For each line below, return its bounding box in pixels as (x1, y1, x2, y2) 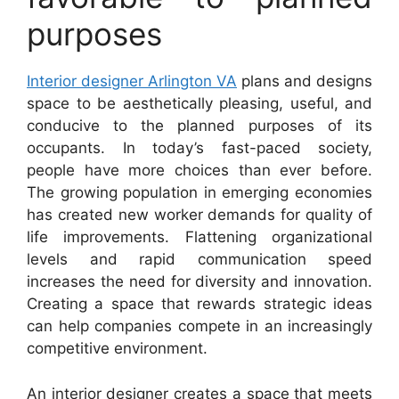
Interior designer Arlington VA (27, 72, 237, 90)
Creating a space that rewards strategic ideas (27, 295, 372, 313)
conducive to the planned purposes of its (27, 117, 372, 134)
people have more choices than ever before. (27, 161, 372, 179)
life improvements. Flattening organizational (27, 228, 372, 246)
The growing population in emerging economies (27, 183, 372, 201)
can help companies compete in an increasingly (27, 317, 372, 335)
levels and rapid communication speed (27, 250, 372, 268)
